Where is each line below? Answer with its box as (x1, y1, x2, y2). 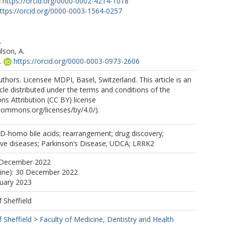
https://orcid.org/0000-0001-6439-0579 (11, 66, 137, 76)
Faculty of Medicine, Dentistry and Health (40, 214, 174, 224)
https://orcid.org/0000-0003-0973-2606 (14, 56, 140, 66)
